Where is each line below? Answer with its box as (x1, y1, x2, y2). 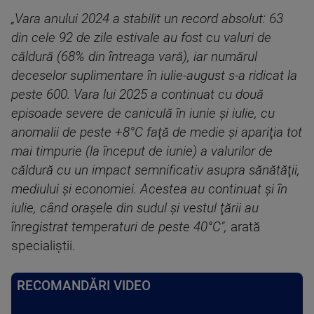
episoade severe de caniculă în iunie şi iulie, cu (11, 106, 275, 121)
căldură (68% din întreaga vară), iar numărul (11, 49, 257, 64)
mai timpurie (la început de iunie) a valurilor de (11, 144, 273, 159)
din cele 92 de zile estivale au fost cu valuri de (11, 30, 271, 46)
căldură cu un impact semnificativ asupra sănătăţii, (11, 163, 300, 178)
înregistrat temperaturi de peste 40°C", (11, 219, 227, 235)
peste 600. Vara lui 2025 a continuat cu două (11, 87, 264, 102)
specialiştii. (11, 238, 76, 254)
